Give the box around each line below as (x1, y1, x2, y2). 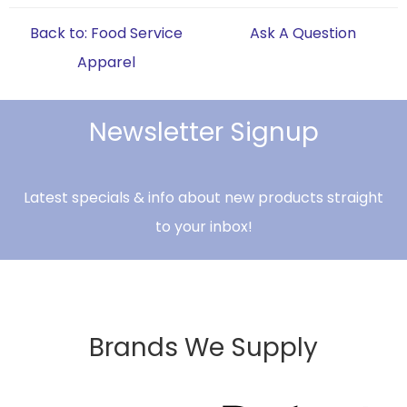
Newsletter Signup (88, 114, 319, 151)
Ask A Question (249, 23, 356, 45)
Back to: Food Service (30, 23, 183, 45)
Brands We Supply (89, 330, 318, 366)
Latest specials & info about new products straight (24, 187, 383, 209)
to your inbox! (154, 216, 253, 238)
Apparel (77, 52, 135, 74)
